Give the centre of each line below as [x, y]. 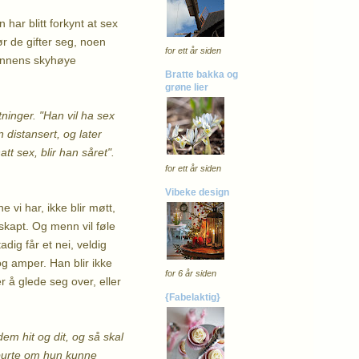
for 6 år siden [191, 273]
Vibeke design [197, 192]
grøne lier [187, 87]
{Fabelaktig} [193, 297]
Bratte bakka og [202, 74]
